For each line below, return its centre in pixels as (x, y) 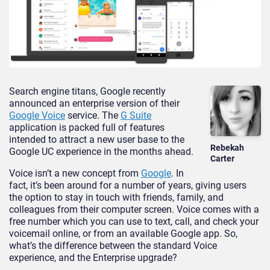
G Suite (136, 116)
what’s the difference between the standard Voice (113, 246)
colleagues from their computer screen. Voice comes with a (134, 210)
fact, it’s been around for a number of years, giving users (128, 186)
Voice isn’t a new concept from (75, 174)
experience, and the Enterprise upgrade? (93, 258)
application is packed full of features (87, 128)
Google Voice (37, 116)
